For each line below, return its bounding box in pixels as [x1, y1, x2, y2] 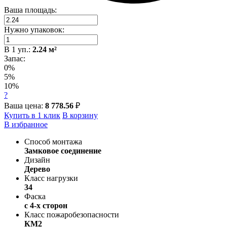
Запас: [4, 54, 25, 63]
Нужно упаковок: [4, 25, 64, 34]
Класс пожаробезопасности [24, 210, 119, 219]
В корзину [62, 110, 98, 120]
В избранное [4, 120, 48, 129]
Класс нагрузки [24, 173, 78, 182]
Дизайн [24, 155, 50, 164]
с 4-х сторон [24, 201, 67, 210]
